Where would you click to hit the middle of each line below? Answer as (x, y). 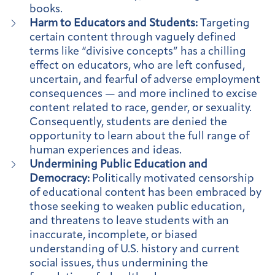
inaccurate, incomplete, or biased (114, 235)
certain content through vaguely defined (133, 37)
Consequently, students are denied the (128, 122)
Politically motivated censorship (172, 179)
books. (46, 9)
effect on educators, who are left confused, (137, 66)
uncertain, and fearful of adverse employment (145, 80)
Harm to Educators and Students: (115, 23)
